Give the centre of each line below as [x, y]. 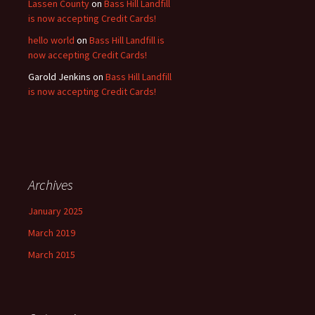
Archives [51, 185]
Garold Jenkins [59, 77]
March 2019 [52, 233]
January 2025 [56, 211]
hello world [51, 40]
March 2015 [52, 255]
